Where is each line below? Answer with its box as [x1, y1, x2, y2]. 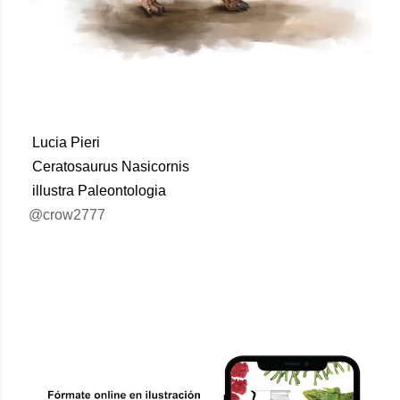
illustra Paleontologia [29, 182, 166, 198]
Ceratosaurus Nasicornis [29, 158, 189, 174]
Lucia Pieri [29, 134, 104, 150]
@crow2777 [29, 206, 105, 222]
